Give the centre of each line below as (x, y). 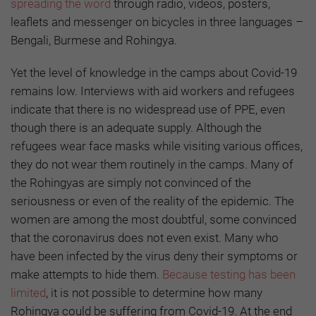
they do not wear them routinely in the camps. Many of (152, 164)
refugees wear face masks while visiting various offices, (157, 146)
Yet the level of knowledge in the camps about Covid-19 (154, 72)
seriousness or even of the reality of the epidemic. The (152, 201)
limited (28, 292)
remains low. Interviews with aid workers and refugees (153, 91)
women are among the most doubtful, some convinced (153, 219)
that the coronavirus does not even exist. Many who (145, 237)
